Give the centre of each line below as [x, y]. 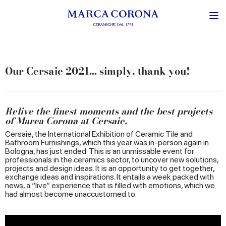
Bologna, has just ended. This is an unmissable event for [100, 151]
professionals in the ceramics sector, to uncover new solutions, [112, 160]
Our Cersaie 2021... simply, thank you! [98, 71]
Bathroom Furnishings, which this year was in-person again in [107, 143]
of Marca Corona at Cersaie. [66, 121]
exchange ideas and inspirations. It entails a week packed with [109, 177]
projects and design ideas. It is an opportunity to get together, [110, 168]
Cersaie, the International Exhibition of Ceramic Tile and [99, 134]
